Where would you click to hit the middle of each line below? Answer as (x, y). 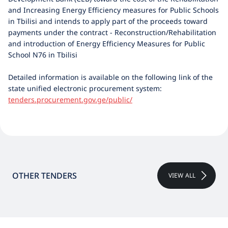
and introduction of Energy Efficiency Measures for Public (107, 44)
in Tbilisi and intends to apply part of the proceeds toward (108, 21)
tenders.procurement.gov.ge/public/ (70, 99)
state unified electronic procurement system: (86, 88)
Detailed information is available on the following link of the (110, 77)
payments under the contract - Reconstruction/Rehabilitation (112, 32)
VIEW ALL (182, 175)
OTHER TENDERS (45, 176)
